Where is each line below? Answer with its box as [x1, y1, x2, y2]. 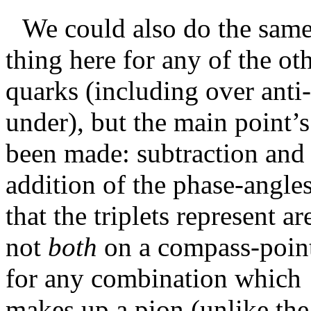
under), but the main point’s [6, 107, 310, 137]
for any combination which [6, 263, 301, 294]
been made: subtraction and [6, 138, 305, 169]
